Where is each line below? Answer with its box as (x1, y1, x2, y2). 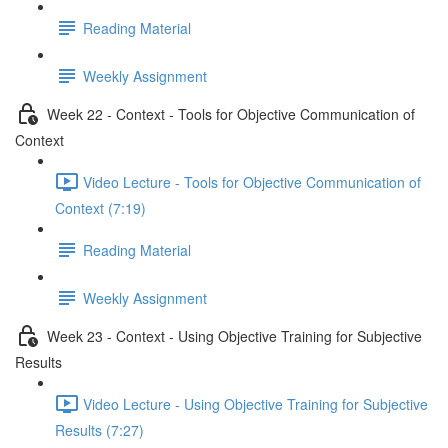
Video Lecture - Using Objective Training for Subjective (83, 393, 428, 414)
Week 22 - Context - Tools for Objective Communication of (47, 103, 415, 124)
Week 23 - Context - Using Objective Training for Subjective (47, 325, 422, 346)
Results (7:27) (55, 420, 144, 440)
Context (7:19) (55, 198, 146, 218)
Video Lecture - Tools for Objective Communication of (83, 171, 421, 192)
